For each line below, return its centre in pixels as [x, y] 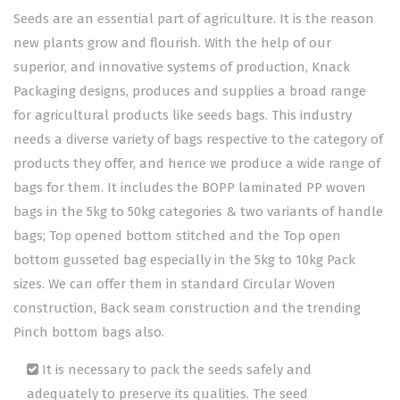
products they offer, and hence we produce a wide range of [197, 164]
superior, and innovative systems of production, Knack [182, 67]
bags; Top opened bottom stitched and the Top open [177, 236]
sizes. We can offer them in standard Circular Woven [175, 284]
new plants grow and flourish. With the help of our [172, 43]
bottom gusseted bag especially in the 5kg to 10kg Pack [184, 260]
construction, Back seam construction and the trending [187, 308]
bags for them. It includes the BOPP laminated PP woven [190, 188]
